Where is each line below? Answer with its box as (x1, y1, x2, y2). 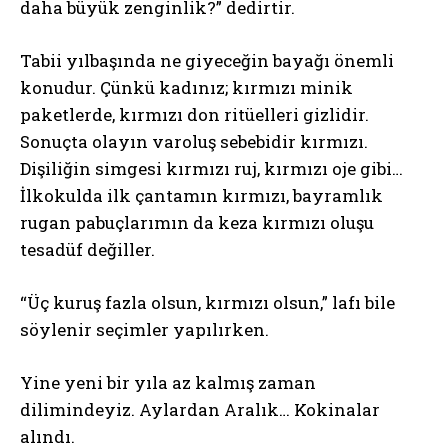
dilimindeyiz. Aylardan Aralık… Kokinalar (20, 398, 380, 421)
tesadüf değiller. (20, 238, 155, 261)
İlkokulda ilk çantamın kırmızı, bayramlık (20, 184, 383, 207)
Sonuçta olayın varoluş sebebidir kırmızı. (20, 130, 368, 153)
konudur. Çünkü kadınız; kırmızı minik (20, 76, 353, 99)
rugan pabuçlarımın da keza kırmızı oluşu (20, 211, 374, 234)
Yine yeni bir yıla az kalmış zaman (20, 371, 316, 394)
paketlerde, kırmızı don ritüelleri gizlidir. (20, 103, 369, 126)
